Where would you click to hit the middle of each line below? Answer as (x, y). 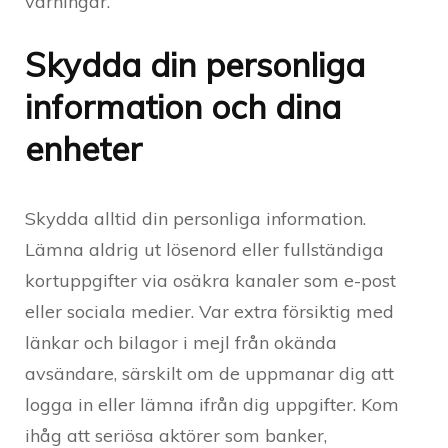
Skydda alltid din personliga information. (195, 218)
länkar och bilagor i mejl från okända (181, 342)
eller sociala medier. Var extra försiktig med (209, 311)
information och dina (183, 106)
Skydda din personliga (195, 64)
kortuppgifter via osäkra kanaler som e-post (210, 280)
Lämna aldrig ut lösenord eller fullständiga (204, 249)
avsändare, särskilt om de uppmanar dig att (209, 373)
